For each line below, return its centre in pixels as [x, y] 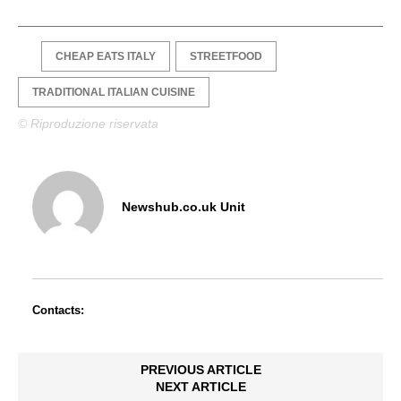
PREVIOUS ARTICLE [200, 370]
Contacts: [58, 311]
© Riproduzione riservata [88, 124]
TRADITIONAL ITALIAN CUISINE [114, 93]
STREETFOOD [226, 57]
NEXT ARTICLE [200, 387]
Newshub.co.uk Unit [183, 206]
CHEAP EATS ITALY [106, 57]
